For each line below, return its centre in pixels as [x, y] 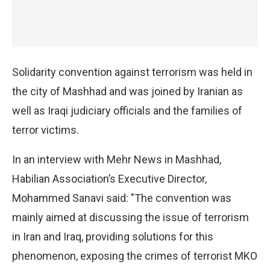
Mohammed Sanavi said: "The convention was [122, 198]
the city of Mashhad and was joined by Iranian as [127, 91]
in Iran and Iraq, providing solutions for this [113, 236]
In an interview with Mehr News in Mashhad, [117, 159]
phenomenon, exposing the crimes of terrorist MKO [135, 256]
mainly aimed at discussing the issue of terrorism [130, 217]
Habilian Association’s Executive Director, [109, 178]
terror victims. [46, 130]
